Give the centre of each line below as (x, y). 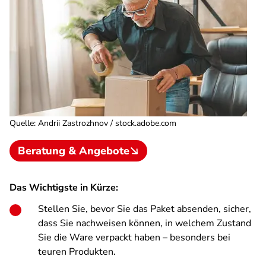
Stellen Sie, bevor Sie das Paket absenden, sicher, (145, 209)
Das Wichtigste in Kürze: (64, 188)
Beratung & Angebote (74, 151)
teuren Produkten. (77, 252)
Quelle (22, 123)
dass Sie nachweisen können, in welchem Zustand (145, 223)
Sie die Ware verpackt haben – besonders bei (134, 237)
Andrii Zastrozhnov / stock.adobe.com (107, 123)
